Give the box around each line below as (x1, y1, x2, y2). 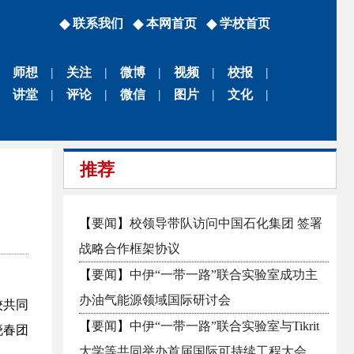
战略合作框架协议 (79, 242, 180, 255)
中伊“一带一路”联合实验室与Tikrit (130, 319, 319, 333)
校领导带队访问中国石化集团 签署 (130, 217, 322, 230)
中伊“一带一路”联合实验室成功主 (130, 268, 318, 281)
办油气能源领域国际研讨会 (79, 293, 231, 307)
